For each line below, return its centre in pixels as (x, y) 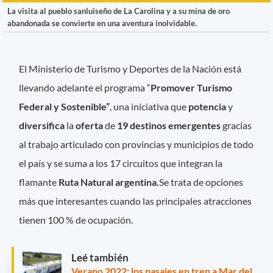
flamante (39, 182)
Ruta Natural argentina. (109, 182)
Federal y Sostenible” (65, 106)
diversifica (43, 125)
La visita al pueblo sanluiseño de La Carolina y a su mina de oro (119, 11)
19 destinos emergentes (169, 125)
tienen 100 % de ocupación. (76, 219)
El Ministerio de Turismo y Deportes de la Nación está (130, 68)
